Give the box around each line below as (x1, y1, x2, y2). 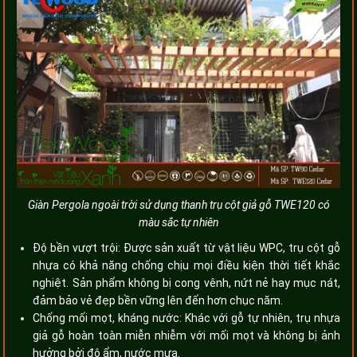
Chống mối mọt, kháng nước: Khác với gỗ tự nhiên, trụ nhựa (33, 311, 340, 324)
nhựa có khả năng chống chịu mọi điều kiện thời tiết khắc (33, 258, 340, 272)
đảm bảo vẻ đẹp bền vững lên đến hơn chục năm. (33, 293, 284, 307)
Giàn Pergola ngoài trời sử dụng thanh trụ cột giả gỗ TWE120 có (27, 198, 330, 211)
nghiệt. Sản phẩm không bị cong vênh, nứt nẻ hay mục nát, (33, 276, 340, 289)
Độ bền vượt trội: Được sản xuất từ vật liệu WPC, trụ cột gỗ (33, 241, 340, 254)
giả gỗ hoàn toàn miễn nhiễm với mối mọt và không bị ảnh (33, 328, 340, 342)
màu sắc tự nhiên (138, 215, 219, 229)
